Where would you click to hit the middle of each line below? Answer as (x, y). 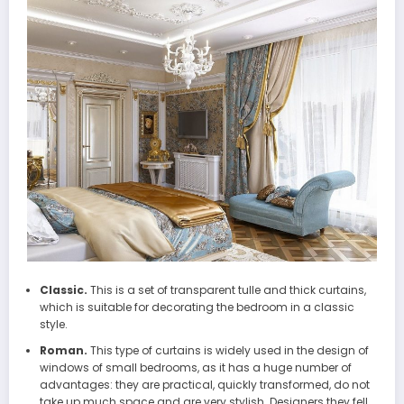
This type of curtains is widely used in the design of (228, 350)
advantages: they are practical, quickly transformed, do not (204, 384)
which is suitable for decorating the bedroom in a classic (197, 307)
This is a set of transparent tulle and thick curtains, (226, 289)
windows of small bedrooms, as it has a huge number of (195, 367)
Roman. (63, 350)
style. (53, 324)
